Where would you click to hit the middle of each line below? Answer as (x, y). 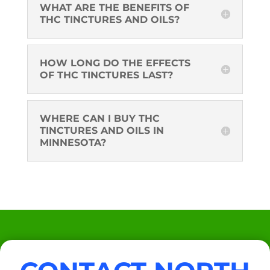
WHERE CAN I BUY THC (99, 119)
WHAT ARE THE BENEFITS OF (114, 8)
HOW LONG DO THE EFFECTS (115, 63)
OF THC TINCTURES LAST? (106, 75)
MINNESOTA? (73, 143)
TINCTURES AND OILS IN (102, 131)
